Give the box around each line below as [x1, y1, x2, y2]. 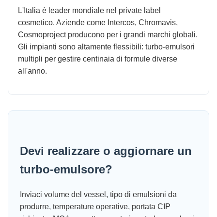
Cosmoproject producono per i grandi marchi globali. [18, 31, 198, 39]
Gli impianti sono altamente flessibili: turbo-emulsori [18, 43, 195, 51]
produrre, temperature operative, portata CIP [20, 202, 170, 211]
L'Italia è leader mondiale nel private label [18, 6, 161, 15]
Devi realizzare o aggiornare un [20, 144, 192, 158]
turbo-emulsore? [20, 163, 112, 176]
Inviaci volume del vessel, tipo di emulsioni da [20, 190, 177, 199]
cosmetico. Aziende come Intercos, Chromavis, [18, 18, 178, 27]
